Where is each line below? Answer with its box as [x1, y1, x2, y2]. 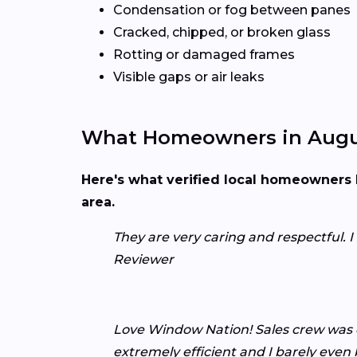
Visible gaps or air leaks [113, 69, 265, 84]
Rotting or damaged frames [113, 46, 295, 62]
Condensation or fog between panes [113, 2, 351, 18]
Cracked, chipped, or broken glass [113, 24, 331, 40]
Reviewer [113, 251, 174, 267]
